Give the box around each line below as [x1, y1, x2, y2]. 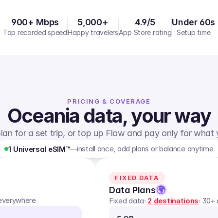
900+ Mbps [11, 17, 59, 27]
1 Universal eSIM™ [8, 144, 70, 154]
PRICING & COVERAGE [67, 97, 151, 105]
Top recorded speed [2, 28, 67, 36]
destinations [153, 196, 199, 205]
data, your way [83, 104, 211, 127]
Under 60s [172, 17, 216, 27]
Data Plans [109, 184, 156, 195]
